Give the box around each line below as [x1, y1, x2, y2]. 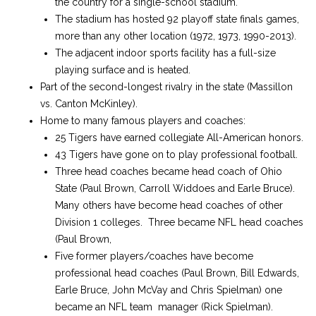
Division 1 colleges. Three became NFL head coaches [55, 217, 303, 228]
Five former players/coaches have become [55, 250, 253, 262]
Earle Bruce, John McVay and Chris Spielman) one [55, 284, 282, 296]
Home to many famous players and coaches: [40, 115, 245, 126]
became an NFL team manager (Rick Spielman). [55, 301, 273, 312]
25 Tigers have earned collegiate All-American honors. [55, 132, 303, 143]
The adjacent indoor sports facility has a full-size [55, 47, 276, 59]
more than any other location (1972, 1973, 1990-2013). [55, 30, 296, 42]
